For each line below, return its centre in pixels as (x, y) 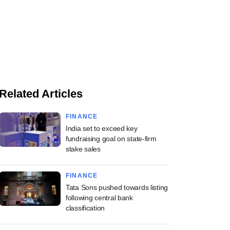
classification (85, 208)
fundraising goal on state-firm (111, 139)
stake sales (83, 149)
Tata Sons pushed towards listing (117, 187)
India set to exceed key (102, 128)
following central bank (99, 198)
